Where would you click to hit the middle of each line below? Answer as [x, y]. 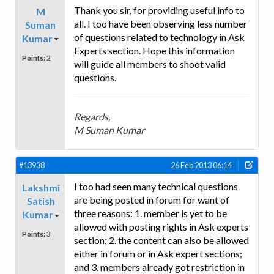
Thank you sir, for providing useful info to [159, 10]
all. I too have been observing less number [161, 23]
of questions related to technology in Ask [159, 37]
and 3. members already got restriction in [159, 267]
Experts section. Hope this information [154, 50]
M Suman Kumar [109, 130]
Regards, [92, 116]
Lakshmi [41, 187]
